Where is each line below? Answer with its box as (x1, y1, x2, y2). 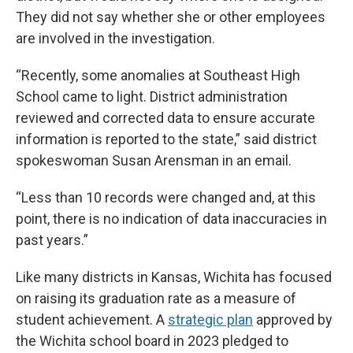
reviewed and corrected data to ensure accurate (16, 110, 315, 127)
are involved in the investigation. (16, 30, 215, 47)
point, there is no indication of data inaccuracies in (16, 210, 327, 228)
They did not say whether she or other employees (16, 9, 325, 26)
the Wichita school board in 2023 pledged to (16, 333, 288, 350)
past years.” (16, 232, 88, 249)
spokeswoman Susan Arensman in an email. (16, 152, 292, 169)
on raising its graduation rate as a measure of (16, 290, 296, 307)
